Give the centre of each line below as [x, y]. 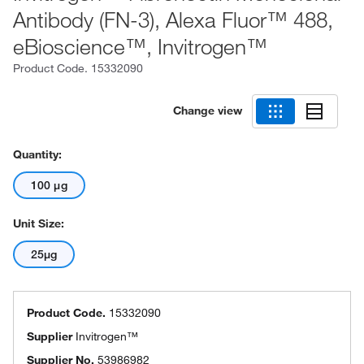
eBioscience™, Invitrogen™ [140, 46]
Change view [208, 110]
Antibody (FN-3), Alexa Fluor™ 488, [173, 19]
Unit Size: [39, 223]
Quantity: [37, 154]
